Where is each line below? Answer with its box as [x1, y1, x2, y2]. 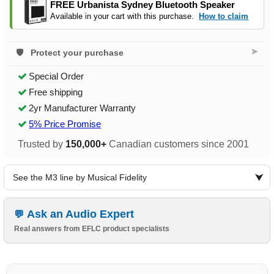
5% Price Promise [29, 119, 102, 130]
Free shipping [29, 87, 83, 98]
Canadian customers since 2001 [106, 139, 250, 150]
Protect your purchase [31, 48, 124, 58]
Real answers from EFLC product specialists [14, 224, 170, 234]
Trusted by [18, 139, 66, 150]
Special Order [29, 71, 84, 82]
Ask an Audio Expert [27, 208, 135, 221]
